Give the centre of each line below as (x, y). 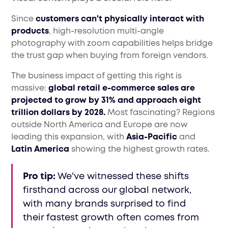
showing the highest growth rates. (140, 150)
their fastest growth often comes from (111, 218)
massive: (30, 89)
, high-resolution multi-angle (107, 32)
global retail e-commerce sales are (122, 89)
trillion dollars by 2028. (60, 113)
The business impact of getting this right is (97, 76)
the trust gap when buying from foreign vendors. (110, 56)
